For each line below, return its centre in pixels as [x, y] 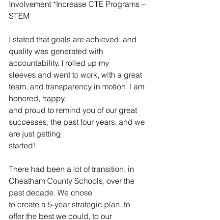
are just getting [35, 133]
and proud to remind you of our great [74, 110]
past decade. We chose [51, 192]
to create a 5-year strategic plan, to [70, 204]
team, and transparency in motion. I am [78, 86]
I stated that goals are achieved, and [74, 39]
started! [22, 145]
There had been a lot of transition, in [72, 169]
